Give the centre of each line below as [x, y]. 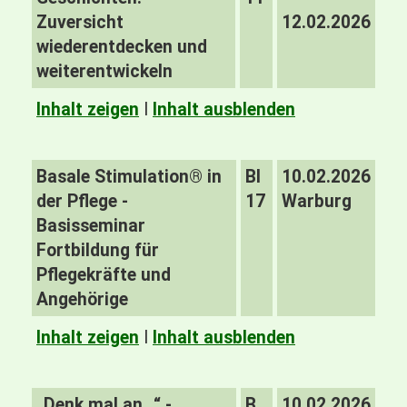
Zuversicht [80, 22]
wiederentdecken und [122, 47]
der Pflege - [82, 201]
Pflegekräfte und [104, 275]
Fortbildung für [98, 250]
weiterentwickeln [104, 71]
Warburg [317, 201]
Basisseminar [91, 226]
